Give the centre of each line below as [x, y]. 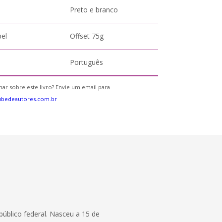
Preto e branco [94, 10]
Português [87, 62]
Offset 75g [87, 36]
